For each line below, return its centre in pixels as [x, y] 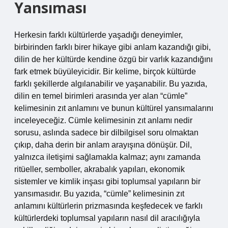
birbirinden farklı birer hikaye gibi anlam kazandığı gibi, [112, 47]
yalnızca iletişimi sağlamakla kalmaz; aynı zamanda [107, 157]
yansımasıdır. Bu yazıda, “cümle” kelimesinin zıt [99, 194]
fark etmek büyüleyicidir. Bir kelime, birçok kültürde [105, 72]
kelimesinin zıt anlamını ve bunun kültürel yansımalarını [114, 108]
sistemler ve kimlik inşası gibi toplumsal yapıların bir [107, 181]
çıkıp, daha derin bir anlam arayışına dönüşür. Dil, [103, 145]
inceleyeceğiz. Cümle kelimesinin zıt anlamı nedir [103, 120]
